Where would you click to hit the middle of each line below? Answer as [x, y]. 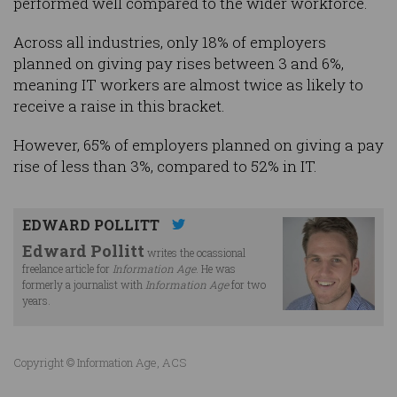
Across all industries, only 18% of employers [170, 43]
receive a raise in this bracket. [119, 106]
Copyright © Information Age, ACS [100, 363]
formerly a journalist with [84, 285]
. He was [216, 269]
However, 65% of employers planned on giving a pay [198, 145]
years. [38, 301]
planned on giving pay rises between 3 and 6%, [179, 64]
